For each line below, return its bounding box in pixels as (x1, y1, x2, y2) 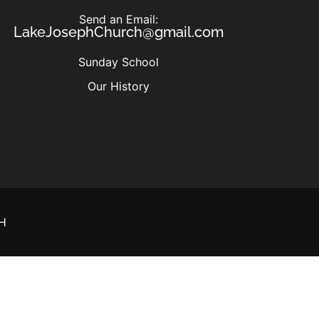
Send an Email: (78, 11, 158, 26)
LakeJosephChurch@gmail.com (13, 23, 224, 41)
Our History (87, 78, 150, 93)
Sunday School (78, 54, 159, 69)
